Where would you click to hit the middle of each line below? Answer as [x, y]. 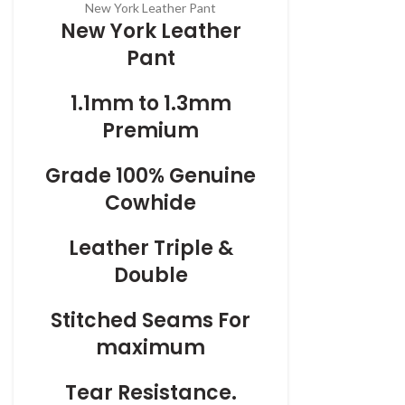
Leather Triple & [151, 249]
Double [151, 276]
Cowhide [151, 203]
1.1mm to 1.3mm [151, 104]
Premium [151, 131]
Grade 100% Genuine [151, 176]
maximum [151, 348]
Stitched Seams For [151, 321]
